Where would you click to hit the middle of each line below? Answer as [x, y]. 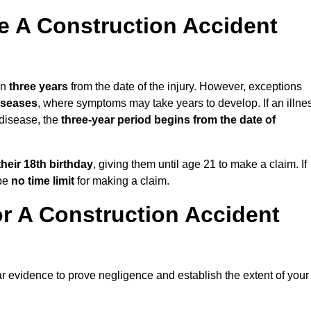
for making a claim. [122, 181]
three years [39, 87]
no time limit [43, 181]
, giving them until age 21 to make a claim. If [200, 165]
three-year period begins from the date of [168, 120]
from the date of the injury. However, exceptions [185, 87]
